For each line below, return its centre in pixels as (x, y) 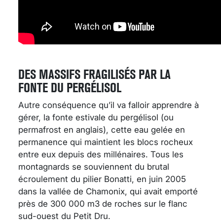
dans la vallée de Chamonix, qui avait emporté (108, 191)
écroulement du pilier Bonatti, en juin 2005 (102, 179)
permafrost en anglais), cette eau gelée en (102, 129)
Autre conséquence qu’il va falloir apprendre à (109, 105)
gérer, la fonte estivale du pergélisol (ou (96, 117)
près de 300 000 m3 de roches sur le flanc (103, 203)
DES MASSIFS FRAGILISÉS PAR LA (94, 74)
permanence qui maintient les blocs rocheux (106, 142)
